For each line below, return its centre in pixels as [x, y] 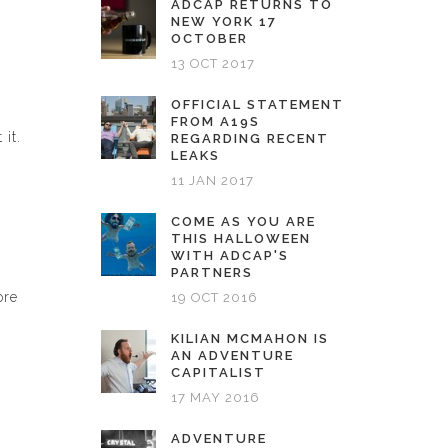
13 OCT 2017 [213, 63]
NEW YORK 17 [224, 21]
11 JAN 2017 [212, 180]
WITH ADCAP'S [230, 255]
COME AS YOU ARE [243, 221]
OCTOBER [209, 38]
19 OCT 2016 [214, 297]
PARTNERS [212, 272]
